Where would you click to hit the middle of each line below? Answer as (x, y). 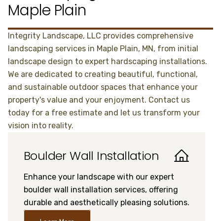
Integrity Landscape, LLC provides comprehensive (101, 36)
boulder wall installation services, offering (101, 190)
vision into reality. (41, 126)
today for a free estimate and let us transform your (104, 113)
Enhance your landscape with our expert (99, 177)
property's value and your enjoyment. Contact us (99, 100)
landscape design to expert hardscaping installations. (108, 61)
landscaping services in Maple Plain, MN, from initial (103, 49)
